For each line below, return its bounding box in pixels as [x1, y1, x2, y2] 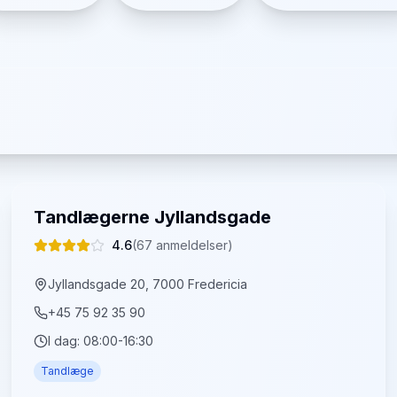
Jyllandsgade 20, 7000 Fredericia [48, 276, 248, 292]
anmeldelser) [152, 237, 234, 253]
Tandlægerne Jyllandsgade [34, 206, 272, 228]
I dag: [48, 333, 84, 348]
